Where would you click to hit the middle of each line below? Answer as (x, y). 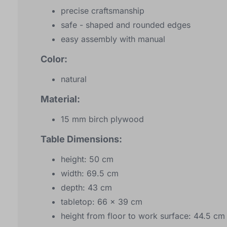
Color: (54, 59)
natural (74, 79)
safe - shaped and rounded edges (126, 25)
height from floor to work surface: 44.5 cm (143, 216)
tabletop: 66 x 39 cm (102, 202)
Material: (60, 99)
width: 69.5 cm (90, 174)
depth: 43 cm (86, 188)
